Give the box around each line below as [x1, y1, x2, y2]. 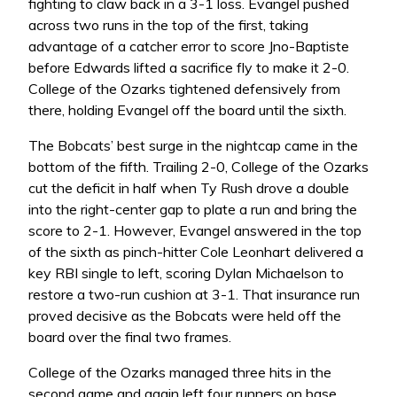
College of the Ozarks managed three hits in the [28, 363, 331, 382]
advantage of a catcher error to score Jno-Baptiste [28, 37, 349, 56]
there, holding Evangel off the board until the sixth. [28, 101, 346, 120]
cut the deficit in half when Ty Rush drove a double [28, 179, 349, 198]
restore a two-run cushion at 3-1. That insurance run [28, 285, 360, 304]
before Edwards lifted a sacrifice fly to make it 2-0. [28, 58, 349, 77]
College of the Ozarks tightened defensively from [28, 80, 340, 98]
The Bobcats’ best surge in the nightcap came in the [28, 136, 358, 155]
